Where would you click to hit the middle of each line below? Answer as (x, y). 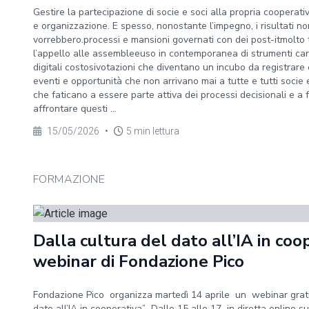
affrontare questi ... (75, 109)
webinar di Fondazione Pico (139, 261)
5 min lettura (153, 131)
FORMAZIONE (69, 179)
